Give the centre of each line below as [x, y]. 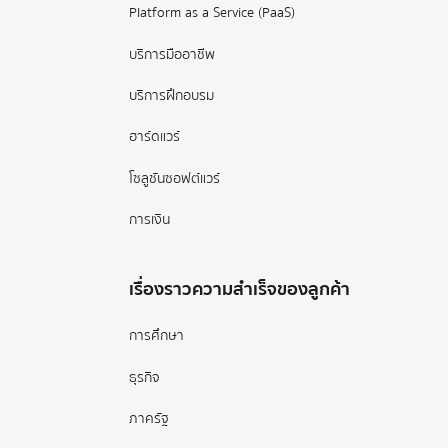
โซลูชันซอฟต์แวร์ [175, 178]
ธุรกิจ [145, 377]
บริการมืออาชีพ [172, 54]
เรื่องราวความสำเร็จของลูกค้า [240, 289]
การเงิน [150, 220]
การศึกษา [157, 336]
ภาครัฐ [149, 419]
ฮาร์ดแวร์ [155, 137]
